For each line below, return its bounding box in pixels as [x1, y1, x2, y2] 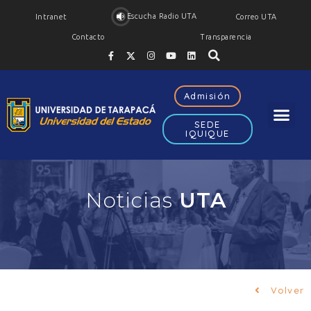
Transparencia [200, 33, 252, 41]
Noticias [85, 187, 179, 213]
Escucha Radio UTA [126, 12, 197, 20]
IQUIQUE [185, 128, 230, 139]
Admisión [183, 90, 231, 101]
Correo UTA [235, 12, 277, 21]
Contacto [71, 33, 105, 41]
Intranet [35, 12, 67, 21]
